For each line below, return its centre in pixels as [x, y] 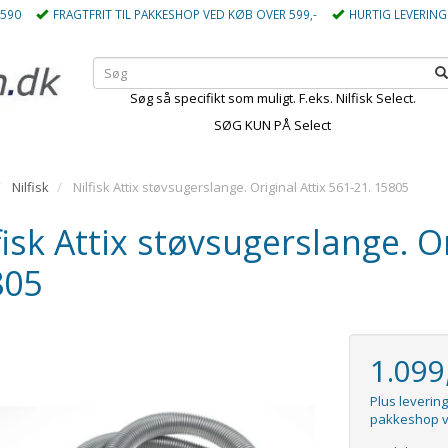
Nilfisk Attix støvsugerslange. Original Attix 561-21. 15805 [241, 187]
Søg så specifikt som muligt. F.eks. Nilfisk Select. [272, 98]
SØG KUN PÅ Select [273, 125]
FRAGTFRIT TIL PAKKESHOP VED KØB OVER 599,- [185, 14]
